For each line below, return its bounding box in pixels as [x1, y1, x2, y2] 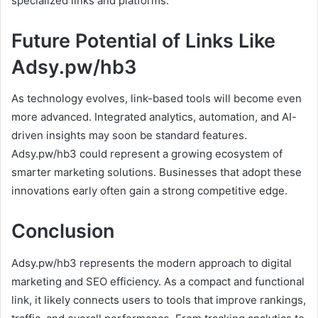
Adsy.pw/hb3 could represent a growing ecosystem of [11, 147, 283, 161]
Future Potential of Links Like [11, 28, 275, 53]
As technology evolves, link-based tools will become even [11, 92, 302, 106]
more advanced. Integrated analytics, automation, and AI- [11, 110, 297, 124]
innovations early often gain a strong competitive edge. [11, 184, 287, 198]
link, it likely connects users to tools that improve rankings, [11, 292, 306, 307]
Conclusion [11, 219, 114, 243]
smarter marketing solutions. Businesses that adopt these [11, 165, 302, 180]
